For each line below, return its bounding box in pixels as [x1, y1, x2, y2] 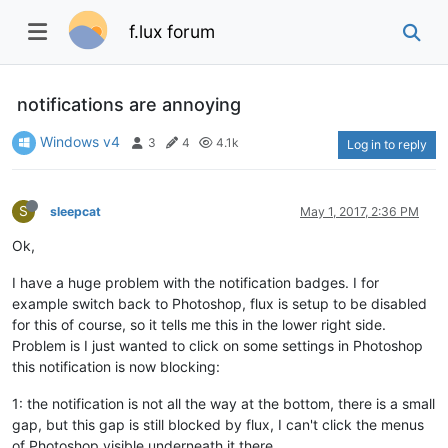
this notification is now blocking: [12, 357, 220, 375]
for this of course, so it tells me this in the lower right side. [12, 315, 386, 333]
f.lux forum [129, 20, 216, 42]
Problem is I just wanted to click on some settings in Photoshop [12, 336, 423, 354]
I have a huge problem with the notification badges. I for [12, 273, 379, 291]
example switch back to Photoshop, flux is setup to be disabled [12, 294, 427, 312]
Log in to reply [347, 136, 427, 152]
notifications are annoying [17, 93, 241, 115]
